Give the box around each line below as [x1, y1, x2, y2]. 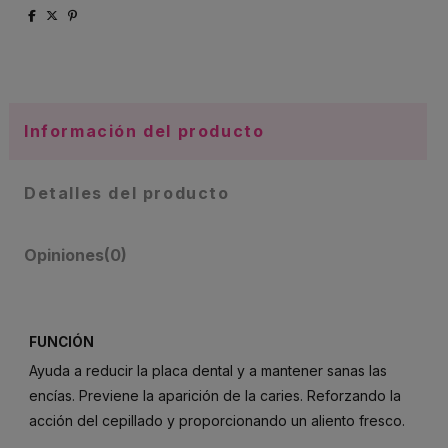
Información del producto [24, 120, 265, 141]
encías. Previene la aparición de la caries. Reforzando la [29, 386, 401, 404]
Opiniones [24, 244, 104, 265]
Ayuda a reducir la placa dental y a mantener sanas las [29, 361, 387, 379]
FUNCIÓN [29, 333, 94, 350]
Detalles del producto [24, 182, 230, 203]
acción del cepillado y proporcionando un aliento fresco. [29, 411, 405, 429]
